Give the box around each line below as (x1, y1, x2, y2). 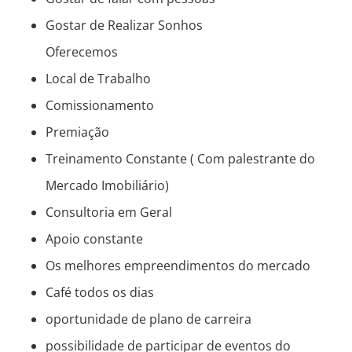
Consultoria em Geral (46, 203, 172, 222)
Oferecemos (46, 43, 118, 61)
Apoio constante (46, 230, 143, 248)
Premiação (46, 123, 109, 141)
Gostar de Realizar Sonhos (46, 16, 203, 35)
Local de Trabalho (46, 70, 151, 88)
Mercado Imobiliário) (46, 177, 169, 195)
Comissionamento (46, 97, 154, 115)
